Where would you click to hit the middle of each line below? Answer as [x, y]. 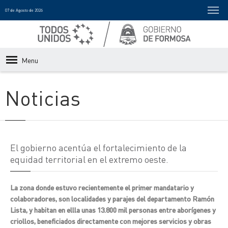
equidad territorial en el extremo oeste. [89, 159]
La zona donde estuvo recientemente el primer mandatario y [102, 187]
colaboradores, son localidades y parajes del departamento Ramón [112, 198]
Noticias [43, 97]
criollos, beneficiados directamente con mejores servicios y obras [111, 221]
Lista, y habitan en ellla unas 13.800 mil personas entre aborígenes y [113, 210]
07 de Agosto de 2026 [24, 10]
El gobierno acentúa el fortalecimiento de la [98, 147]
